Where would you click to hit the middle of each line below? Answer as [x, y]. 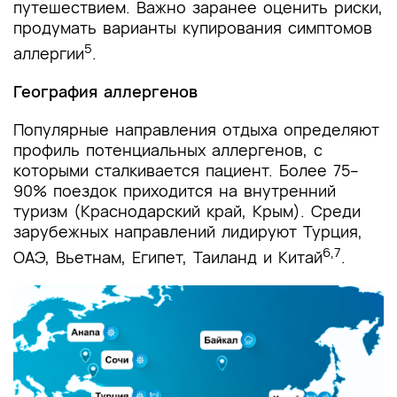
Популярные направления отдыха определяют [196, 129]
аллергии [49, 53]
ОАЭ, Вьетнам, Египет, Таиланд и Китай [168, 257]
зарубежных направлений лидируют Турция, [188, 231]
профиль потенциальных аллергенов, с [168, 150]
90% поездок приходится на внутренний [175, 191]
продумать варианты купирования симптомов [193, 27]
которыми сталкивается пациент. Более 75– [186, 170]
